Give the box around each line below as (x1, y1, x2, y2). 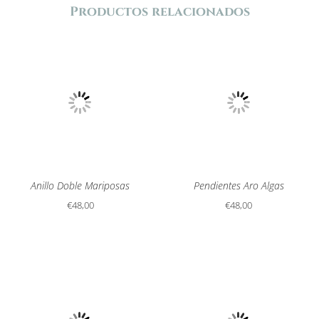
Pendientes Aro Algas (193, 179, 284, 193)
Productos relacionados (69, 2, 250, 21)
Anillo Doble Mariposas (31, 179, 130, 193)
